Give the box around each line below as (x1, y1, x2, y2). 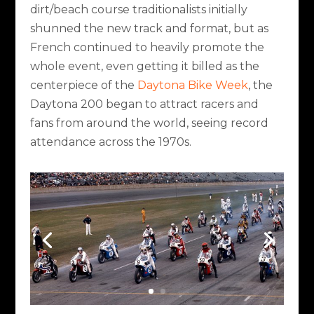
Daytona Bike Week (137, 78, 248, 93)
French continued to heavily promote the (29, 41, 264, 55)
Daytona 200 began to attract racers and (29, 97, 259, 111)
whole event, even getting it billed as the (29, 60, 259, 74)
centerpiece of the (29, 78, 137, 93)
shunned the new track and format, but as (29, 22, 268, 36)
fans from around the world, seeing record (29, 116, 268, 130)
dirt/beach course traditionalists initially (29, 3, 247, 17)
